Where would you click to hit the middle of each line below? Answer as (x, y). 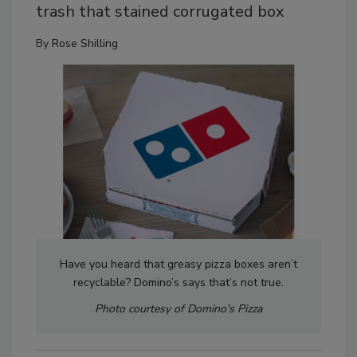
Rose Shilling (85, 43)
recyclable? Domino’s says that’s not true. (178, 282)
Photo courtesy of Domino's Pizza (178, 308)
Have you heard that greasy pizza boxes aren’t (178, 264)
